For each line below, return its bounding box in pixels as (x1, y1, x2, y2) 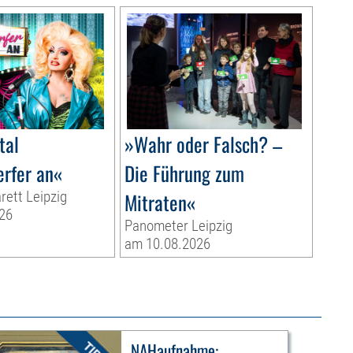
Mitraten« (124, 188, 195, 217)
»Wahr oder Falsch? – (124, 129, 282, 159)
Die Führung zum (124, 158, 244, 188)
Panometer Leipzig (124, 217, 232, 236)
